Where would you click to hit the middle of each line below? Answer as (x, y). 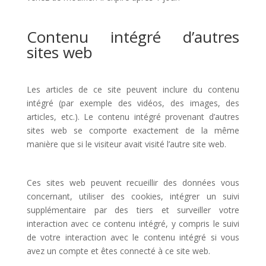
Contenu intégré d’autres (133, 37)
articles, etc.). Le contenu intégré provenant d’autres (133, 117)
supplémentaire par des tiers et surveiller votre (133, 210)
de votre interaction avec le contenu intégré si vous (133, 237)
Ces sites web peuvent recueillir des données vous (133, 183)
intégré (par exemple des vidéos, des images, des (133, 103)
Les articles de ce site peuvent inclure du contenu (133, 89)
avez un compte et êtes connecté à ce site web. (118, 251)
